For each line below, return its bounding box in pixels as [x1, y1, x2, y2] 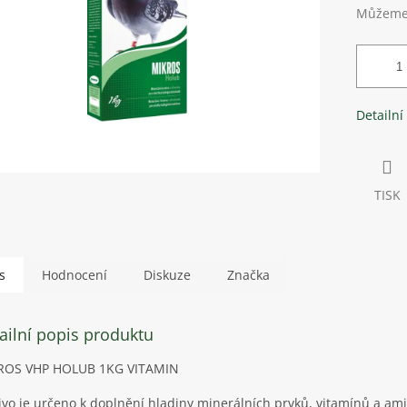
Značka [227, 266, 270, 284]
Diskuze [144, 266, 191, 284]
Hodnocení [42, 266, 107, 284]
